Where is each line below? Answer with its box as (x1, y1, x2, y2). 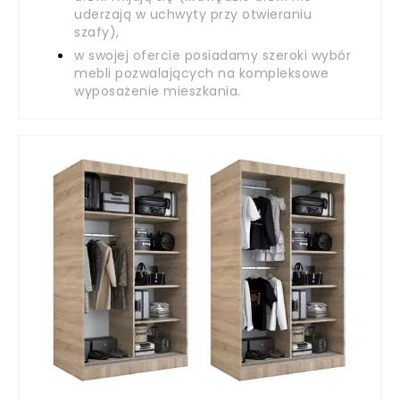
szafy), (74, 23, 120, 41)
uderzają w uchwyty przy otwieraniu (74, 5, 312, 23)
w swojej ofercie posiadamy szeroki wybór (74, 46, 351, 64)
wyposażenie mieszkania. (74, 82, 241, 100)
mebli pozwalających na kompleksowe (74, 64, 329, 82)
